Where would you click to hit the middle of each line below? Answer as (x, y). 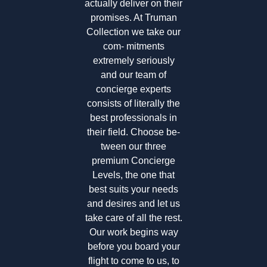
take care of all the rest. (133, 218)
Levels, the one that (133, 175)
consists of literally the (133, 103)
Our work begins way (133, 232)
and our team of (133, 74)
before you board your (133, 246)
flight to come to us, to (133, 260)
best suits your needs (133, 189)
